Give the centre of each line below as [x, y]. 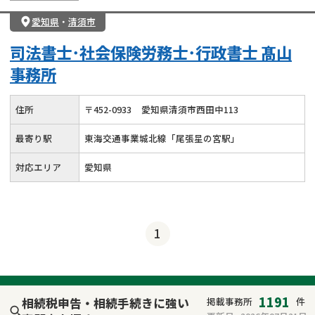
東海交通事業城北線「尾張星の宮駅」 [162, 138]
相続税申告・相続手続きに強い [105, 303]
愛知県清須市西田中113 [190, 109]
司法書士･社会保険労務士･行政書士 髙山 [151, 52]
